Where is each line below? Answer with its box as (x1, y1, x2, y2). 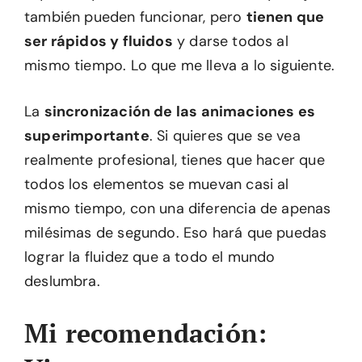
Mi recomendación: (24, 316, 267, 350)
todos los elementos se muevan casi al (24, 175, 289, 194)
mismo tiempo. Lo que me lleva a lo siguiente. (24, 56, 335, 75)
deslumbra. (24, 271, 100, 291)
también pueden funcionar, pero (24, 7, 246, 27)
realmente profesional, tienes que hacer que (24, 150, 325, 170)
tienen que (246, 7, 325, 27)
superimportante (24, 126, 149, 145)
